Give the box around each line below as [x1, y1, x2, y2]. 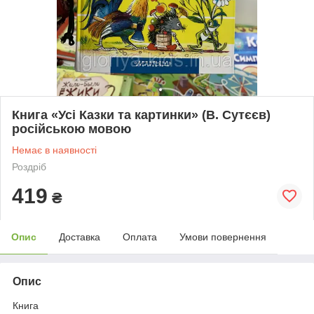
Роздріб [12, 161, 46, 172]
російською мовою [12, 121, 131, 136]
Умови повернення [179, 231, 266, 243]
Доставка [59, 231, 100, 243]
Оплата [123, 231, 157, 243]
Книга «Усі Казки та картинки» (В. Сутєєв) [12, 107, 271, 122]
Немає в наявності [12, 144, 97, 156]
